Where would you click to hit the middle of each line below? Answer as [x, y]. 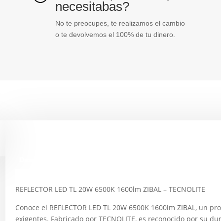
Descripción [40, 160]
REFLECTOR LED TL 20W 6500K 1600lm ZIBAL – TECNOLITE [110, 189]
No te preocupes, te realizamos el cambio [120, 23]
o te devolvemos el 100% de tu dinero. [115, 35]
